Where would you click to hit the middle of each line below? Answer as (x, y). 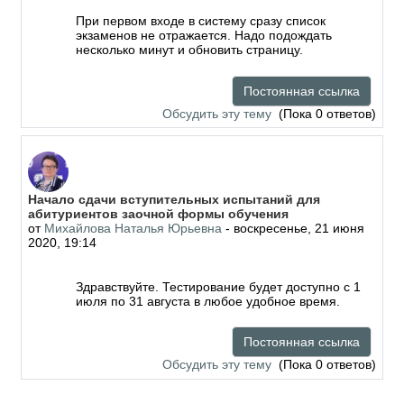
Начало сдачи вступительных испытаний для (174, 200)
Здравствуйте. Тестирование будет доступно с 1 (218, 287)
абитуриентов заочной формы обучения (159, 214)
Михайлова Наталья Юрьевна (133, 229)
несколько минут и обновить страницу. (191, 50)
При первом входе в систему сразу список (200, 21)
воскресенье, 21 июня (299, 229)
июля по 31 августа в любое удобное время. (207, 302)
